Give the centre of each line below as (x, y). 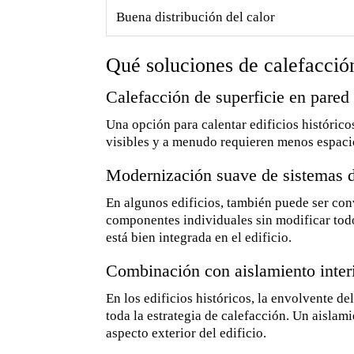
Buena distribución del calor (196, 17)
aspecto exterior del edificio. (186, 333)
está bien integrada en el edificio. (199, 238)
